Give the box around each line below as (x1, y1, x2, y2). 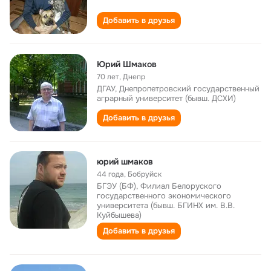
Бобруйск (128, 169, 162, 179)
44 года (97, 169, 124, 179)
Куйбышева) (97, 210, 142, 220)
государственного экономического (97, 191, 231, 201)
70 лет (97, 72, 119, 82)
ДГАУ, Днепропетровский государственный (97, 83, 260, 94)
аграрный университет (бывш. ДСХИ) (97, 93, 236, 103)
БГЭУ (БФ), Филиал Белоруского (97, 181, 221, 191)
